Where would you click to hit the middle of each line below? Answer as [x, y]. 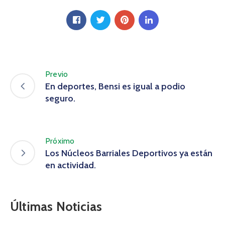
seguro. [60, 98]
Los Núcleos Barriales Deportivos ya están [129, 153]
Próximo [60, 141]
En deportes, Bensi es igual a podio [115, 86]
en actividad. [71, 165]
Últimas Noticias [56, 206]
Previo [57, 74]
